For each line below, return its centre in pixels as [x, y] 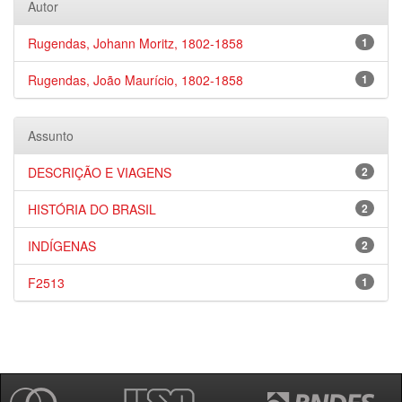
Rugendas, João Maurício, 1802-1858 [135, 80]
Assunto [51, 135]
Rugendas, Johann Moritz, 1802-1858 [135, 43]
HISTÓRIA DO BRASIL [92, 209]
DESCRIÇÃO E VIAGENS [100, 172]
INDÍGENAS [62, 246]
